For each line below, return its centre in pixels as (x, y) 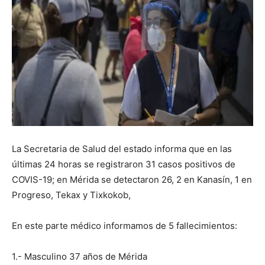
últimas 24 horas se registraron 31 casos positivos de (124, 164)
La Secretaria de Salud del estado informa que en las (122, 149)
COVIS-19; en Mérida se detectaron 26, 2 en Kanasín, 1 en (132, 180)
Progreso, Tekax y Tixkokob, (71, 195)
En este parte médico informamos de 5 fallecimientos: (125, 226)
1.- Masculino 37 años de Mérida (80, 256)
